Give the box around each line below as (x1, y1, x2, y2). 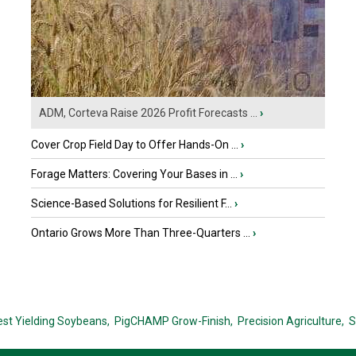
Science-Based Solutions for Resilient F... (31, 197, 232, 210)
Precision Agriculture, (237, 315, 344, 327)
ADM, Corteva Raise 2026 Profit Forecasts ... (39, 106, 257, 119)
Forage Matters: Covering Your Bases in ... (31, 168, 238, 180)
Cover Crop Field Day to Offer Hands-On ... (31, 138, 238, 151)
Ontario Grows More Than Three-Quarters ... (31, 226, 250, 239)
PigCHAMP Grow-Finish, (114, 315, 233, 327)
